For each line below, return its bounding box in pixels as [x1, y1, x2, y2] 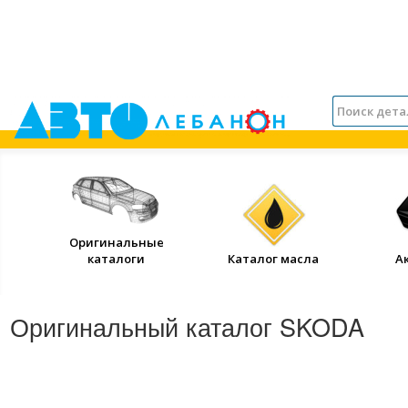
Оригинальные [68, 234, 164, 250]
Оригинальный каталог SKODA [10, 309, 364, 344]
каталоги [87, 250, 146, 267]
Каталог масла [228, 250, 320, 267]
